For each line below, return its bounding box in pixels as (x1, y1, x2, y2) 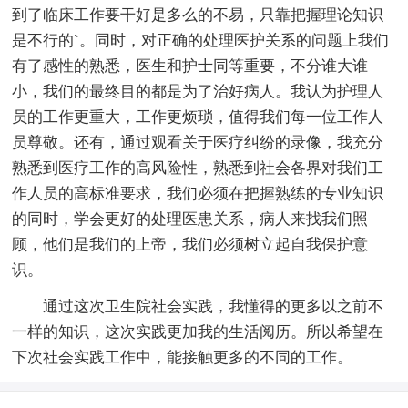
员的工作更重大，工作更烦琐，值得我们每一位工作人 (12, 107, 384, 126)
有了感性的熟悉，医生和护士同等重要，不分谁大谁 (12, 56, 369, 75)
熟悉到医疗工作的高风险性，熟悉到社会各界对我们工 (12, 158, 384, 177)
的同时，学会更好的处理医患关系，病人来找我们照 (12, 209, 369, 228)
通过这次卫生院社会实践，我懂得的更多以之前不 (12, 297, 384, 315)
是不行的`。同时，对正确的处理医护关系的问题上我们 (12, 31, 390, 49)
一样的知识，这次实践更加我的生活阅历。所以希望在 (12, 322, 384, 341)
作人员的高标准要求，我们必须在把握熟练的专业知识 (12, 184, 384, 202)
